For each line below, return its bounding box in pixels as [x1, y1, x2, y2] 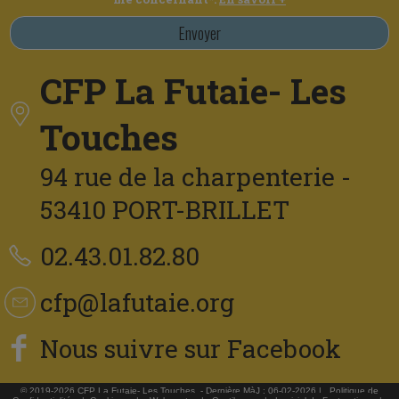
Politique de [330, 386, 379, 395]
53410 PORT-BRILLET [40, 193, 289, 226]
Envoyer [178, 21, 221, 45]
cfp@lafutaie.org [40, 286, 234, 319]
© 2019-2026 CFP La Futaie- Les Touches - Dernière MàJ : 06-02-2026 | [20, 386, 327, 395]
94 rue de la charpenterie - [40, 160, 351, 193]
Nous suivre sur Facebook [40, 332, 341, 365]
